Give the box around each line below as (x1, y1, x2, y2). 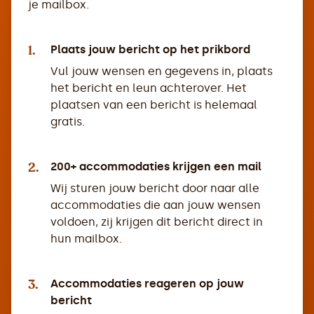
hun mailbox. (50, 232, 122, 245)
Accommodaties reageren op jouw (50, 277, 244, 290)
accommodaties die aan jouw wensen (50, 198, 261, 212)
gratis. (50, 115, 85, 128)
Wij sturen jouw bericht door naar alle (50, 182, 259, 195)
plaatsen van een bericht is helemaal (50, 98, 257, 111)
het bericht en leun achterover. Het (50, 81, 247, 95)
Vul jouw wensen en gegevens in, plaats (50, 64, 273, 78)
